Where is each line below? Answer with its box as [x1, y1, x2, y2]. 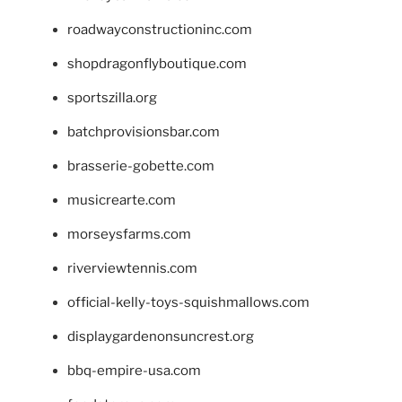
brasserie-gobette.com [67, 158, 214, 175]
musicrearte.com [67, 192, 176, 209]
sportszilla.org [67, 90, 157, 107]
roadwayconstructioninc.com [67, 22, 252, 39]
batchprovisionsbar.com [67, 124, 220, 141]
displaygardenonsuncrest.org [67, 328, 254, 345]
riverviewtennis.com [67, 260, 197, 277]
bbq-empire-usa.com [67, 363, 201, 380]
